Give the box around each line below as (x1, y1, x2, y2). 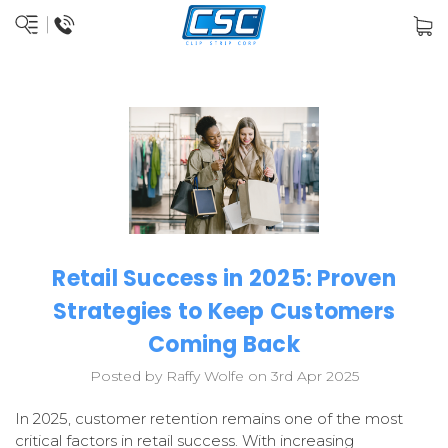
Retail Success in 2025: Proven (52, 263, 396, 295)
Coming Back (148, 329, 300, 361)
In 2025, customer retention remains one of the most (15, 409, 403, 429)
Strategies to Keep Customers (53, 296, 395, 328)
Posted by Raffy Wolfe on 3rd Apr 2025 (89, 367, 359, 386)
